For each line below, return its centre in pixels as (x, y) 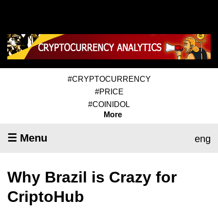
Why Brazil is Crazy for (92, 177)
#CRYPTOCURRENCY (109, 79)
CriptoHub (46, 196)
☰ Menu (27, 138)
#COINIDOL (109, 104)
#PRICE (109, 91)
